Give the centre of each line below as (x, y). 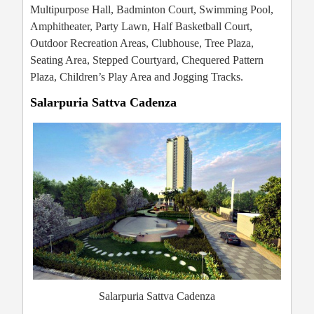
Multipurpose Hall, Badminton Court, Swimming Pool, (152, 10)
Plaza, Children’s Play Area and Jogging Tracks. (137, 77)
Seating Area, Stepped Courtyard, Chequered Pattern (147, 60)
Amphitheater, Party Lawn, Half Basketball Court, (141, 27)
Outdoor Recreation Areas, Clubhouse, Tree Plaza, (142, 43)
